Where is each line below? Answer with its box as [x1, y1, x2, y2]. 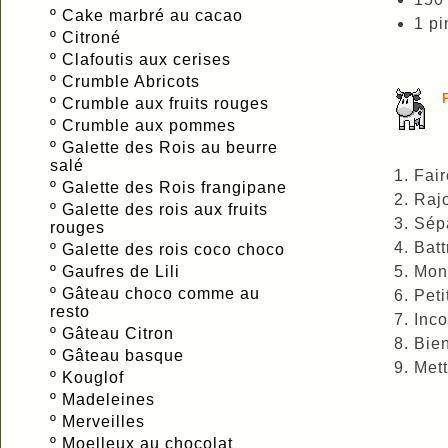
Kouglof [62, 368, 129, 386]
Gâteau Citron [62, 324, 179, 342]
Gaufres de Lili [62, 262, 185, 280]
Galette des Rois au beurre [62, 138, 278, 156]
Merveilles [62, 412, 150, 430]
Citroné [62, 28, 126, 46]
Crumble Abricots [62, 72, 205, 90]
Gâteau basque [62, 346, 189, 364]
